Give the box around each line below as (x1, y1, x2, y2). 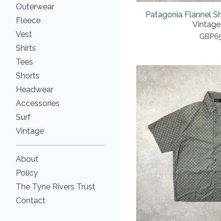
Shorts (16, 71, 39, 80)
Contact (16, 196, 45, 205)
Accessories (16, 99, 60, 108)
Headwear (16, 85, 53, 94)
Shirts (16, 43, 36, 53)
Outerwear (16, 2, 54, 11)
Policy (16, 168, 38, 178)
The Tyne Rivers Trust (16, 182, 95, 191)
